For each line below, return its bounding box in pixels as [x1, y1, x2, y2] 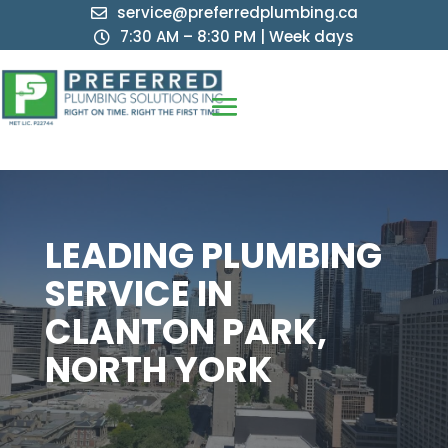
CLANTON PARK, [44, 307, 327, 357]
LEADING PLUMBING [44, 231, 382, 281]
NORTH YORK [44, 345, 272, 395]
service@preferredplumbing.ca [116, 2, 358, 23]
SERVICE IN [44, 269, 233, 319]
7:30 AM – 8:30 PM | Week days [120, 26, 354, 47]
